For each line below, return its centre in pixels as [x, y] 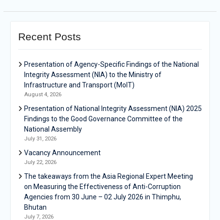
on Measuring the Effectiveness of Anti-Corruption [102, 187]
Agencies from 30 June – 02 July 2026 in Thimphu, [102, 197]
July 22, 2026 [40, 162]
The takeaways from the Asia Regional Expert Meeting [108, 177]
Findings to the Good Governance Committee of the [103, 119]
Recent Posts [49, 37]
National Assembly [53, 129]
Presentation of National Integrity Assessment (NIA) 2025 [113, 109]
